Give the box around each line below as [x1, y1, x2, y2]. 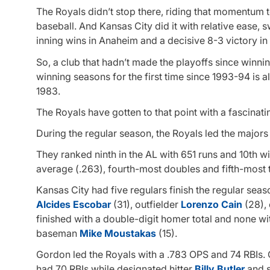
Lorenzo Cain [181, 198, 242, 211]
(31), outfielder [111, 198, 181, 211]
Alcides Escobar [36, 198, 111, 211]
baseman [36, 227, 80, 240]
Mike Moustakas [80, 227, 156, 240]
